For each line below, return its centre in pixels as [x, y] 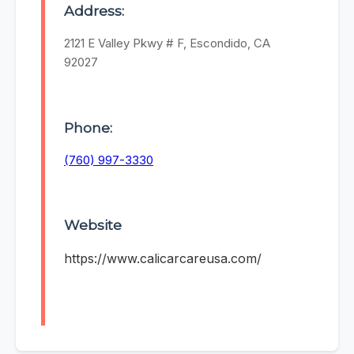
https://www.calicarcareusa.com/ [163, 259]
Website [93, 225]
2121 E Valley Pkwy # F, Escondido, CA [167, 43]
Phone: [88, 127]
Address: [94, 11]
